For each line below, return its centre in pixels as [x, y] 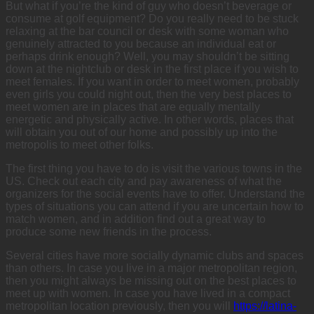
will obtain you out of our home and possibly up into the [142, 132]
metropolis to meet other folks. [80, 144]
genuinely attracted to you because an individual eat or [141, 43]
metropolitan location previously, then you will [120, 306]
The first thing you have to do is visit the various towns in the [154, 168]
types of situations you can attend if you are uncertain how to [155, 206]
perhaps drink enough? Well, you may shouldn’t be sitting [148, 56]
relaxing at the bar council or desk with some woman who [147, 31]
